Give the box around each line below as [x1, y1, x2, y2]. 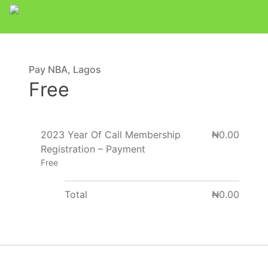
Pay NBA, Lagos [29, 63, 101, 75]
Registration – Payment [41, 142, 145, 155]
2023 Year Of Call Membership [41, 128, 181, 141]
